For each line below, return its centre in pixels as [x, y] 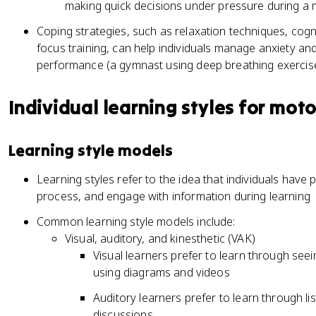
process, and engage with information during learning [174, 196]
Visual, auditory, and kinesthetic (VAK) [160, 238]
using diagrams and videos [162, 272]
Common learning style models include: [136, 221]
